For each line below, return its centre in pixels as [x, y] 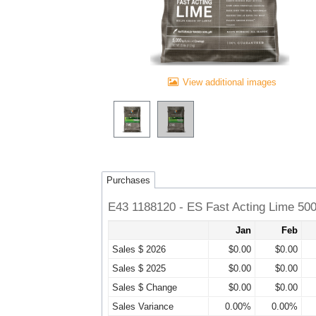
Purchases [128, 180]
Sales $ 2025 [139, 269]
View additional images [230, 83]
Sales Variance [143, 307]
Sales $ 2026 [139, 250]
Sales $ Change [145, 288]
